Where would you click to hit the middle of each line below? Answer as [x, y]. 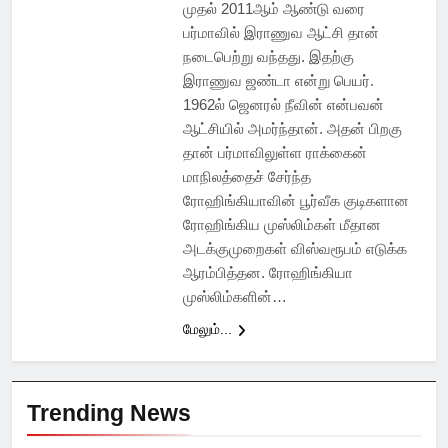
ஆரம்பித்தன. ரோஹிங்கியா [267, 273]
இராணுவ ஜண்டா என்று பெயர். [278, 81]
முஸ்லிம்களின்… [234, 297]
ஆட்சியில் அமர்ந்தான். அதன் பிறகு [292, 129]
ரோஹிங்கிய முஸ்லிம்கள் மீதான [281, 225]
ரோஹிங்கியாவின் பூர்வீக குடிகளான [295, 201]
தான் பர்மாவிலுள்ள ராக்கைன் [274, 153]
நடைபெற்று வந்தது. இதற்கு [268, 57]
